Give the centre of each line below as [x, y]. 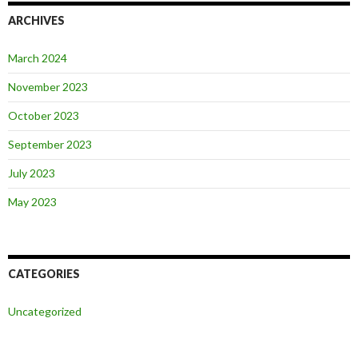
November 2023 [48, 87]
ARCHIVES [36, 20]
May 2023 [32, 202]
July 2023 [32, 173]
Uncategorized [45, 311]
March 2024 [38, 58]
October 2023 [44, 115]
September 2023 [50, 144]
